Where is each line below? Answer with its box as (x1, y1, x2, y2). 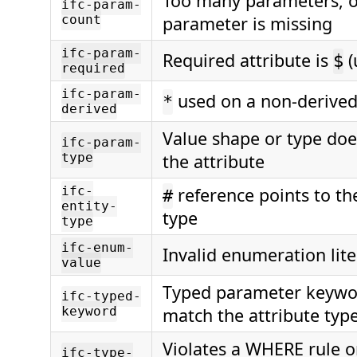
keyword (61, 304, 117, 320)
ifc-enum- (61, 240, 133, 256)
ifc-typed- (61, 288, 141, 304)
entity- (61, 198, 117, 214)
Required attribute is (163, 49, 333, 73)
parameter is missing (163, 12, 332, 36)
